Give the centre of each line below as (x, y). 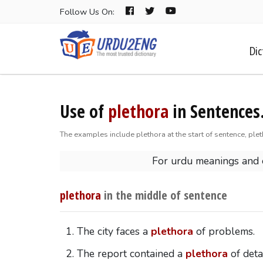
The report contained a (131, 253)
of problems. (224, 232)
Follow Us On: (88, 12)
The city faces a (114, 232)
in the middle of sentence (164, 195)
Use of (84, 111)
